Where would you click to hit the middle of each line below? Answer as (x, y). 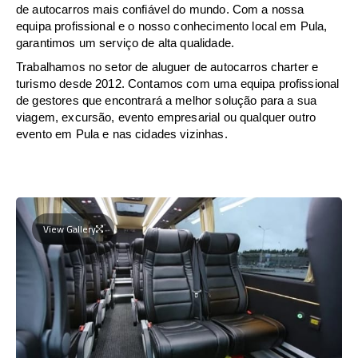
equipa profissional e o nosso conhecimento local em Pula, (172, 26)
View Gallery (70, 229)
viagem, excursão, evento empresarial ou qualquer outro (166, 117)
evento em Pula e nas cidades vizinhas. (122, 133)
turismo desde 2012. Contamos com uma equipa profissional (178, 83)
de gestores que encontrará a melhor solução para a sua (167, 100)
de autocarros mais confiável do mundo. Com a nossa (160, 9)
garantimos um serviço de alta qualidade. (125, 42)
